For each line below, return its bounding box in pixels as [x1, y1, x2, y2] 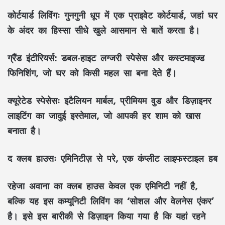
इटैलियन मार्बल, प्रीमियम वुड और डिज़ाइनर [60, 90, 211, 110]
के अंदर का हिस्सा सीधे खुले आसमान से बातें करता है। [8, 20, 200, 40]
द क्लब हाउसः [8, 148, 56, 168]
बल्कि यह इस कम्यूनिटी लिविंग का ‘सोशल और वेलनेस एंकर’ [8, 191, 214, 210]
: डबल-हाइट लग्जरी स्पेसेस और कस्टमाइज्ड [54, 48, 204, 67]
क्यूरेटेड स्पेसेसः [8, 90, 60, 110]
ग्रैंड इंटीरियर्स [8, 48, 54, 67]
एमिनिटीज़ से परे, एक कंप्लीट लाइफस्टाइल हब [56, 148, 217, 168]
